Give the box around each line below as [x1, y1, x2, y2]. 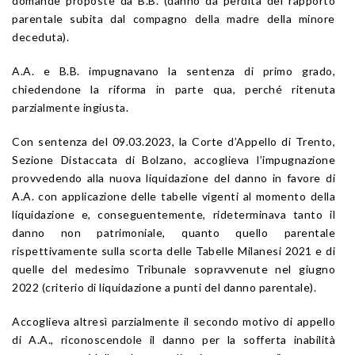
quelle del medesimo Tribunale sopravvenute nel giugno [12, 261, 335, 276]
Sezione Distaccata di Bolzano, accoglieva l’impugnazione [12, 152, 335, 166]
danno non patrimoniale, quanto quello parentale [12, 225, 335, 239]
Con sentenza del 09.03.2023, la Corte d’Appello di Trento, [12, 134, 335, 148]
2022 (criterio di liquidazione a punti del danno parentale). [12, 280, 316, 294]
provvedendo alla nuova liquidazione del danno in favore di [12, 170, 335, 185]
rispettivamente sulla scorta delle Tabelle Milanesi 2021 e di [12, 243, 335, 258]
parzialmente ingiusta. [12, 100, 128, 114]
